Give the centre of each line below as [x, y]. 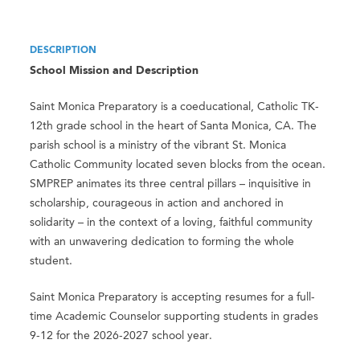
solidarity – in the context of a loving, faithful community [172, 223]
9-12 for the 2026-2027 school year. [121, 336]
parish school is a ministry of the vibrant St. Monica [158, 146]
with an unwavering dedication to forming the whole [162, 242]
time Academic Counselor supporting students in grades [174, 317]
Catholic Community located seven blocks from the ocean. [178, 165]
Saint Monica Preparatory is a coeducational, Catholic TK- [175, 107]
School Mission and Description [115, 71]
